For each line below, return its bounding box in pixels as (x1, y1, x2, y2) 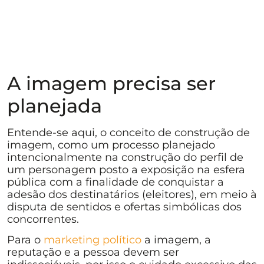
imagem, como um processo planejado (7, 138, 215, 151)
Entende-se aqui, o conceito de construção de (7, 126, 250, 139)
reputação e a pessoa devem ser (7, 246, 179, 259)
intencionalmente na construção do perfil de (7, 150, 243, 164)
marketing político (44, 233, 141, 247)
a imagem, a (141, 233, 211, 247)
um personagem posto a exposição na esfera (7, 163, 245, 176)
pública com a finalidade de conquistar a (7, 175, 224, 189)
